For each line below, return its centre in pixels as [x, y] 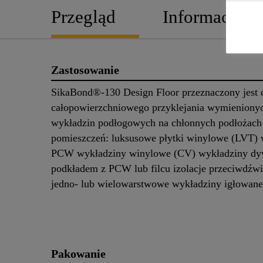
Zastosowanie [85, 70]
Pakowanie [78, 254]
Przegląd [83, 16]
